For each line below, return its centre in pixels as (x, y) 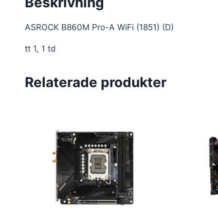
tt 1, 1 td (40, 49)
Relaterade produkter (96, 82)
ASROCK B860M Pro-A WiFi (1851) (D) (99, 27)
